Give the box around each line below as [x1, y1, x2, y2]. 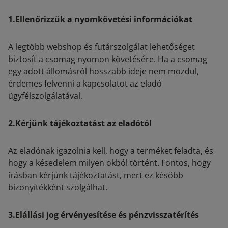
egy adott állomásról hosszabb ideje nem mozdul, [8, 66, 199, 77]
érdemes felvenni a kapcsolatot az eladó [8, 78, 162, 89]
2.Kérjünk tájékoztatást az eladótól [8, 118, 152, 129]
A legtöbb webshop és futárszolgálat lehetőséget [8, 41, 195, 52]
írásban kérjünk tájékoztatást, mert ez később [8, 169, 183, 181]
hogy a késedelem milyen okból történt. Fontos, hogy [8, 157, 211, 168]
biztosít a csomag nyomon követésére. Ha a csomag [8, 53, 207, 65]
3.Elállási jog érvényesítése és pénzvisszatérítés [8, 209, 199, 220]
